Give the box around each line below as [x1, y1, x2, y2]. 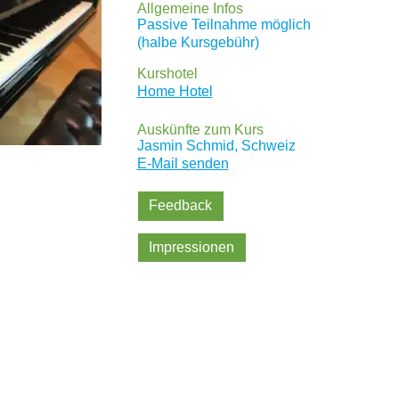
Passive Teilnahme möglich [136, 17, 311, 33]
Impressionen [149, 240, 235, 256]
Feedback [149, 198, 213, 214]
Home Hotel [136, 84, 213, 100]
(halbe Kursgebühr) [136, 35, 259, 51]
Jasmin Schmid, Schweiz [136, 137, 296, 153]
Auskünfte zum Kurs [136, 121, 264, 137]
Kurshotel [136, 66, 198, 82]
